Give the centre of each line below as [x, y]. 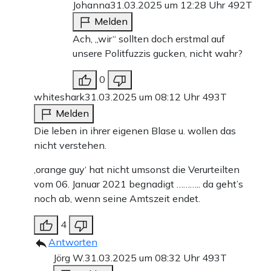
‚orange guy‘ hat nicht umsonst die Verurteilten [137, 170]
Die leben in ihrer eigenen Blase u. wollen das [135, 131]
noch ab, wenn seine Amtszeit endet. [117, 199]
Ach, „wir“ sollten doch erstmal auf [149, 39]
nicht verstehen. [70, 145]
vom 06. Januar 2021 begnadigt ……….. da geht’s [139, 184]
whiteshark [59, 97]
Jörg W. [69, 258]
